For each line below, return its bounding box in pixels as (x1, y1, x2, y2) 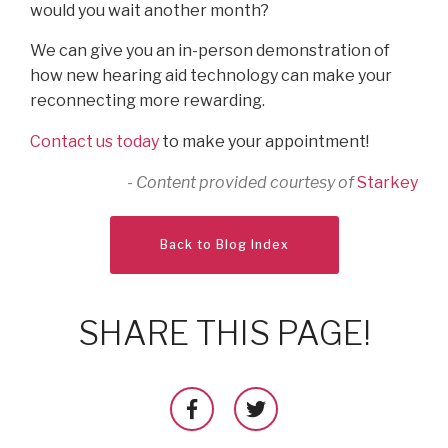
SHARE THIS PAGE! (77, 313, 371, 354)
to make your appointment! (159, 131, 369, 151)
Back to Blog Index (159, 237, 289, 253)
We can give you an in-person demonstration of (30, 40, 390, 60)
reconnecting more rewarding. (30, 90, 265, 110)
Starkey (357, 172, 418, 192)
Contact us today (30, 131, 159, 151)
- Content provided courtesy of (127, 172, 357, 192)
